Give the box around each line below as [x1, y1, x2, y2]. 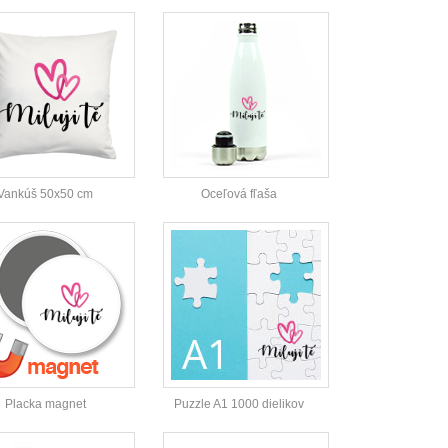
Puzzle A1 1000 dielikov [174, 397, 304, 412]
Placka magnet [4, 397, 86, 412]
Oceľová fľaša [201, 187, 277, 202]
